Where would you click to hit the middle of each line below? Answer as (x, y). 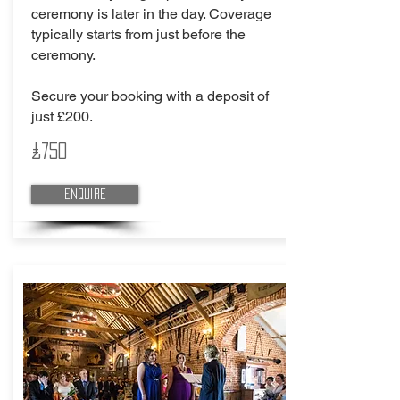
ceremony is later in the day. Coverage (151, 14)
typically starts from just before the (138, 34)
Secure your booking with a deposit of (150, 96)
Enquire (85, 194)
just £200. (62, 117)
